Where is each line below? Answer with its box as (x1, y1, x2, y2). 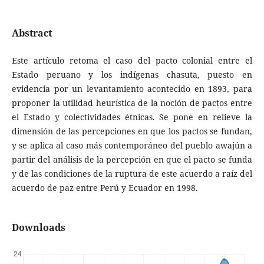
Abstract (11, 27, 52, 39)
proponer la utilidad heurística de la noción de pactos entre (11, 97, 253, 109)
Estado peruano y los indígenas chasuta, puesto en (11, 69, 253, 81)
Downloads (11, 221, 65, 235)
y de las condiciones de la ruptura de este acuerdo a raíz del (11, 168, 253, 180)
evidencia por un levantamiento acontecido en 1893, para (11, 83, 253, 95)
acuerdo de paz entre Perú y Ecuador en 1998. (11, 182, 198, 194)
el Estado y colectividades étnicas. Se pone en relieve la (11, 111, 253, 123)
